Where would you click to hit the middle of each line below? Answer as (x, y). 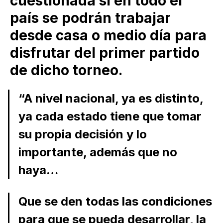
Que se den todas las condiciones (115, 201)
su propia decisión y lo (82, 134)
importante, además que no (98, 152)
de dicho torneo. (66, 70)
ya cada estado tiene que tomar (110, 116)
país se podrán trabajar (90, 18)
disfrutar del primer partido (105, 53)
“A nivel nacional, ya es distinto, (111, 98)
